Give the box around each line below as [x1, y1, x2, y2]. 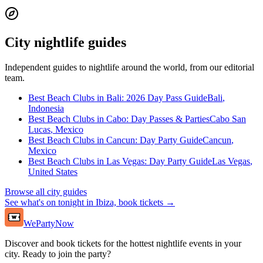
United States [28, 166, 77, 177]
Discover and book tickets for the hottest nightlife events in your [5, 238, 241, 248]
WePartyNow [23, 218, 74, 228]
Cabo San [210, 113, 246, 124]
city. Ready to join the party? [5, 248, 111, 259]
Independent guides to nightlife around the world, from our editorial [5, 62, 254, 72]
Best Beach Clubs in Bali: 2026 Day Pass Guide [28, 92, 207, 103]
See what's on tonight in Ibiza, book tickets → [5, 197, 175, 207]
